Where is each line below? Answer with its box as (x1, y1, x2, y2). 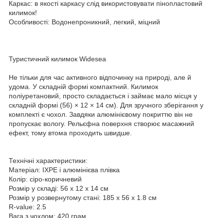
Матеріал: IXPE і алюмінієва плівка (9, 165, 120, 174)
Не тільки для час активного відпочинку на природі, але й (9, 73, 191, 81)
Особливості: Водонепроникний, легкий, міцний (9, 18, 160, 26)
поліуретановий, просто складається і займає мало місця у (9, 91, 197, 100)
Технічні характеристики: (9, 156, 88, 164)
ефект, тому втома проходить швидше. (9, 128, 132, 137)
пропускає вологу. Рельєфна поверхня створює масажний (9, 119, 194, 127)
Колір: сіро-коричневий (9, 175, 84, 183)
